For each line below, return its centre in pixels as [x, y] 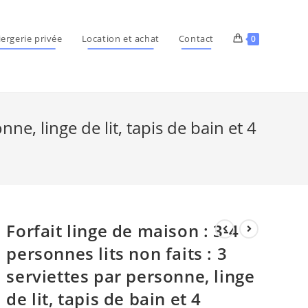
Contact [196, 38]
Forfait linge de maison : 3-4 [123, 231]
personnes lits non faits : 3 [117, 253]
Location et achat [120, 38]
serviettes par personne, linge [131, 276]
